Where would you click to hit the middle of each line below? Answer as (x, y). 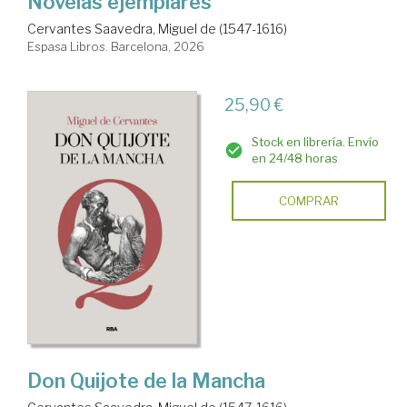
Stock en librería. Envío (315, 142)
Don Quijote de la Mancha (146, 380)
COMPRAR (308, 201)
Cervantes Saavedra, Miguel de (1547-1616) (157, 29)
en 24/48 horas (294, 159)
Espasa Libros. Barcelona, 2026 (116, 47)
